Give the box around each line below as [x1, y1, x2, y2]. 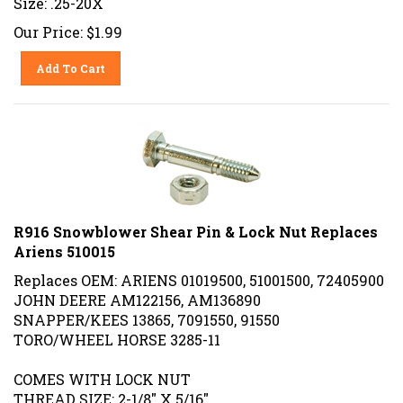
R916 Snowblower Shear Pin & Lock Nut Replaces [13, 215, 378, 235]
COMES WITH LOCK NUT [13, 363, 191, 382]
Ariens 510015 [13, 235, 115, 255]
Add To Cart [36, 54, 106, 69]
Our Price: [13, 15, 83, 35]
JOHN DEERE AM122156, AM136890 [13, 283, 261, 303]
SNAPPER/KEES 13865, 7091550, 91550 [13, 303, 280, 323]
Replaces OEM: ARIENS [13, 264, 181, 283]
